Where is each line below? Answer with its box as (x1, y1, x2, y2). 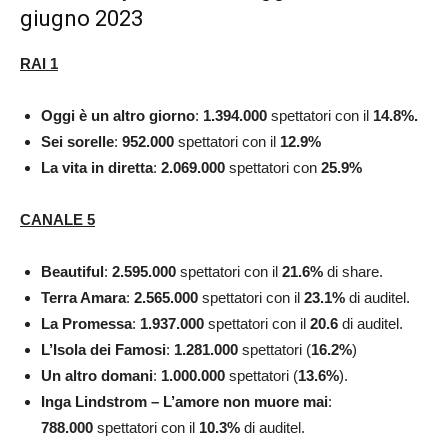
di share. (323, 262, 383, 280)
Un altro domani (41, 366, 153, 384)
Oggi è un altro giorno (41, 106, 195, 124)
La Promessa (41, 314, 132, 332)
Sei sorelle (41, 132, 114, 150)
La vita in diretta (41, 158, 153, 176)
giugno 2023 (20, 5, 143, 31)
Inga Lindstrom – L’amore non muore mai (41, 392, 328, 410)
